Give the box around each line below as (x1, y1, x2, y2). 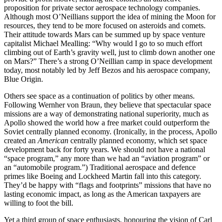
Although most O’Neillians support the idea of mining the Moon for (4, 12, 216, 21)
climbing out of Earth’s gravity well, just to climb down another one (4, 48, 215, 57)
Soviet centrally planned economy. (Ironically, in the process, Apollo (4, 127, 217, 136)
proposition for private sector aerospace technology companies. (4, 3, 200, 12)
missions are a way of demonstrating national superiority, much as (4, 110, 209, 118)
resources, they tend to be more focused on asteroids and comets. (4, 21, 206, 30)
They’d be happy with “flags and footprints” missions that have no (4, 181, 211, 190)
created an (4, 136, 38, 145)
